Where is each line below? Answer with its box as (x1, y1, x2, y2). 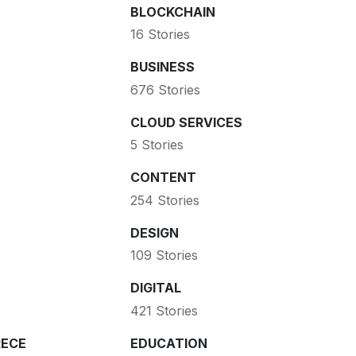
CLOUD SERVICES (130, 114, 242, 130)
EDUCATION (130, 335, 207, 351)
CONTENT (130, 169, 196, 186)
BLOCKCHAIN (130, 3, 215, 20)
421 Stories (130, 302, 198, 319)
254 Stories (130, 192, 199, 208)
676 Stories (130, 81, 200, 98)
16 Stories (130, 26, 190, 43)
